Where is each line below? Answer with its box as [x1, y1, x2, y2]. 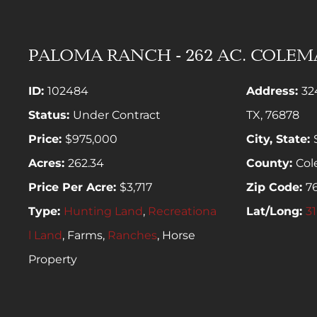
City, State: [246, 132, 314, 146]
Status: [28, 108, 73, 122]
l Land [28, 228, 62, 242]
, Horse [157, 228, 195, 242]
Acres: [28, 156, 68, 170]
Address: [246, 83, 302, 98]
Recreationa [148, 204, 217, 218]
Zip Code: [246, 180, 306, 194]
